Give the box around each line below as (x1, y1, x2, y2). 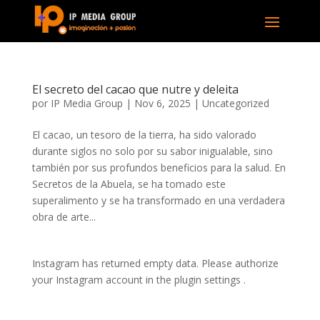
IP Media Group (50, 96, 123, 110)
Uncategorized (201, 96, 269, 110)
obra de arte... (31, 209, 96, 224)
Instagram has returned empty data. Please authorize (31, 256, 279, 270)
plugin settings (174, 272, 244, 286)
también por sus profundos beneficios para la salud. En (31, 160, 286, 174)
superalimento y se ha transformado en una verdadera (31, 193, 285, 207)
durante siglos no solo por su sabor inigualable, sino (31, 144, 273, 158)
